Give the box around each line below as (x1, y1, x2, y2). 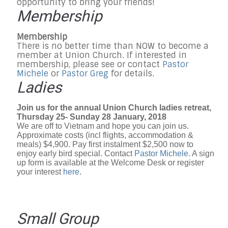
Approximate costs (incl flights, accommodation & (17, 130, 193, 139)
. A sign (188, 149, 214, 158)
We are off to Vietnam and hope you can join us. (17, 121, 189, 130)
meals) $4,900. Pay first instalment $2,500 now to (17, 139, 193, 149)
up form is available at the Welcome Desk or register (17, 158, 204, 167)
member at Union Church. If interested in (17, 49, 187, 61)
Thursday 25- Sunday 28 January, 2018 (17, 112, 166, 121)
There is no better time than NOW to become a (17, 40, 209, 51)
